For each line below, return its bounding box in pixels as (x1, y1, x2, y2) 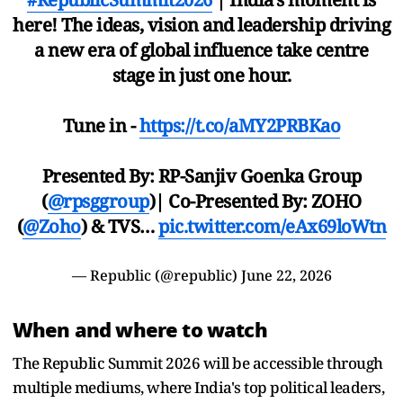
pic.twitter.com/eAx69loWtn (158, 213, 387, 238)
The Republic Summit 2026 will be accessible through (13, 352, 383, 373)
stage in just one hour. (112, 62, 291, 87)
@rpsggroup (47, 188, 149, 213)
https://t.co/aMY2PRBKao (139, 112, 341, 138)
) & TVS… (80, 213, 159, 238)
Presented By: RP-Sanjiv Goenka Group (41, 163, 362, 188)
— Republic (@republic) (71, 264, 241, 285)
